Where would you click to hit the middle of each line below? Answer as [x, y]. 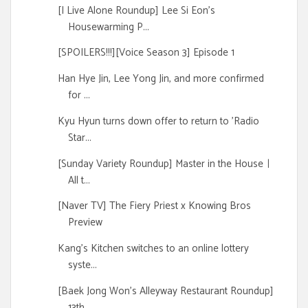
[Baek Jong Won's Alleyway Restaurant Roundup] [165, 291]
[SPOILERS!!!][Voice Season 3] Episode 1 [146, 53]
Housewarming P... [108, 27]
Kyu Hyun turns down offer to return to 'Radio [158, 121]
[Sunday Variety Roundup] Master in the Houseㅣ [165, 164]
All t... [79, 180]
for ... [79, 96]
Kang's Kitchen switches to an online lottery [153, 249]
